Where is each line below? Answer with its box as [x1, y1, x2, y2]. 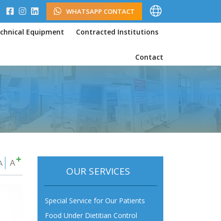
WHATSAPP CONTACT [66, 7, 135, 16]
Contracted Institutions [76, 27, 158, 37]
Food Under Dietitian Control [45, 211, 137, 220]
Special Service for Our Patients [45, 196, 145, 205]
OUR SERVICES [66, 165, 135, 178]
